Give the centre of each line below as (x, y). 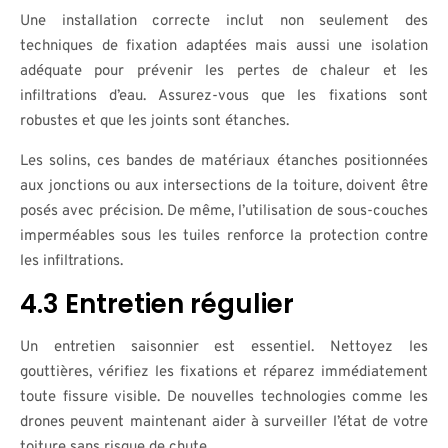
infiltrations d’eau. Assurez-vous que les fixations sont (224, 96)
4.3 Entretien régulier (157, 304)
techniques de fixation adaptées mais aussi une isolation (224, 46)
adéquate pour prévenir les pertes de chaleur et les (224, 71)
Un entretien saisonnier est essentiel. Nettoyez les (224, 347)
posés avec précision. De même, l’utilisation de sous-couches (224, 211)
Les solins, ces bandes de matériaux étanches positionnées (224, 161)
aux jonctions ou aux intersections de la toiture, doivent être (224, 186)
